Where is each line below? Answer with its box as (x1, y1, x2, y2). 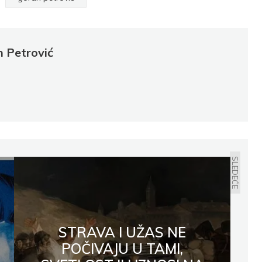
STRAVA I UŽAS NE (58, 223, 186, 242)
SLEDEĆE (230, 156, 240, 189)
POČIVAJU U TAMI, (61, 240, 183, 258)
